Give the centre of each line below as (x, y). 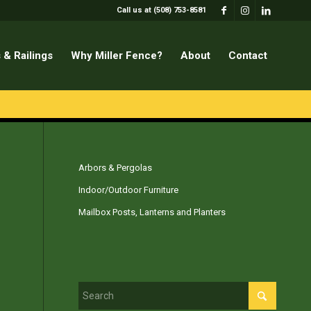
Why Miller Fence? (117, 56)
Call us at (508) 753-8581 (161, 10)
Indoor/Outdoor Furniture (129, 190)
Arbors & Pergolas (116, 168)
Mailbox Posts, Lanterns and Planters (152, 212)
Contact (248, 56)
